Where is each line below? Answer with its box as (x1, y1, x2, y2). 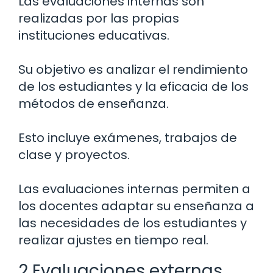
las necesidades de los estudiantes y (18, 214, 247, 232)
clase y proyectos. (18, 146, 130, 163)
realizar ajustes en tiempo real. (18, 231, 208, 249)
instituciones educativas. (18, 26, 169, 44)
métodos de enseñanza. (18, 94, 169, 112)
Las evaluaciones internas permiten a (18, 180, 250, 197)
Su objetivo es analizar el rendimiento (18, 60, 248, 78)
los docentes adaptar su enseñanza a (18, 197, 254, 214)
